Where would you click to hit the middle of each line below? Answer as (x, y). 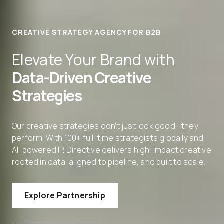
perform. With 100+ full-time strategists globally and (108, 138)
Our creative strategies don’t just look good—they (105, 126)
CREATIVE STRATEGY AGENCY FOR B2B (87, 32)
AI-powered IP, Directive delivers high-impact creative (112, 150)
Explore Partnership (65, 195)
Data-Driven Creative (82, 78)
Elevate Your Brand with (93, 60)
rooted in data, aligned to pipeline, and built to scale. (109, 162)
